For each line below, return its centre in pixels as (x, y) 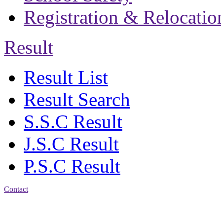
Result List (66, 77)
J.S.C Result (71, 144)
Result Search (77, 99)
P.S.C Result (72, 166)
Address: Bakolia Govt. (41, 206)
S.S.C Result (73, 121)
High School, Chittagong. (44, 215)
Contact (16, 189)
